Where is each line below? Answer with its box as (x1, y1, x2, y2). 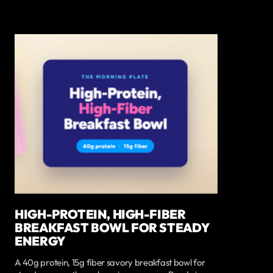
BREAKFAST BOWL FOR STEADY (15, 219, 209, 235)
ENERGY (15, 232, 65, 249)
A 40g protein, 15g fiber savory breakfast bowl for (15, 256, 205, 268)
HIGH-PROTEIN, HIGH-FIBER (15, 205, 186, 222)
